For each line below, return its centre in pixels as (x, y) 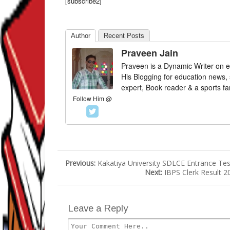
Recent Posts (124, 36)
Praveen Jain (150, 53)
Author (81, 36)
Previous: (81, 163)
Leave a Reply (98, 208)
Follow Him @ (92, 98)
